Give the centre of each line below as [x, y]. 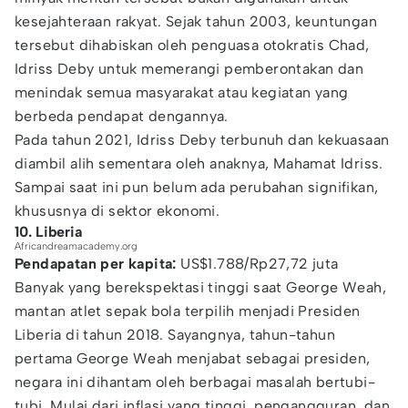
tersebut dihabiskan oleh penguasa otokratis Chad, [192, 45]
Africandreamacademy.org [76, 246]
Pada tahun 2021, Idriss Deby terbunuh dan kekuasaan [202, 140]
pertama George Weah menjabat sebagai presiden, [193, 358]
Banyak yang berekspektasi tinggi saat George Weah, [200, 287]
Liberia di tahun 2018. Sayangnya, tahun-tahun [175, 335]
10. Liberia [48, 232]
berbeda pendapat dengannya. [124, 116]
